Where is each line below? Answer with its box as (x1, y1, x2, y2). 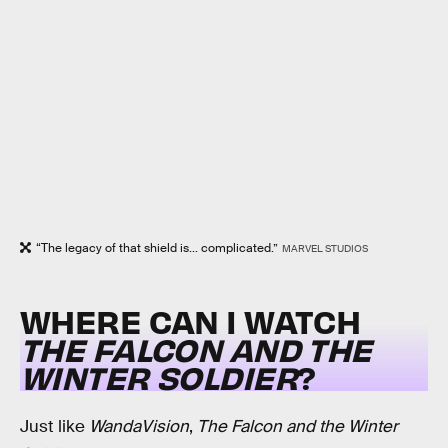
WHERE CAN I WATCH (20, 300, 361, 342)
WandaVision (89, 415, 189, 437)
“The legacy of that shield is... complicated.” (36, 239, 278, 256)
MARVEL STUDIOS (281, 241, 368, 255)
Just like (20, 415, 89, 437)
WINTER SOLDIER (20, 356, 297, 398)
